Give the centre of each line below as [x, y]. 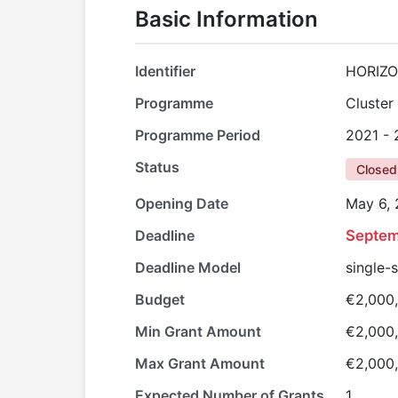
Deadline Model [188, 267]
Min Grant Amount [198, 331]
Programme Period [198, 135]
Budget [160, 299]
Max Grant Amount [200, 363]
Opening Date [182, 203]
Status [157, 167]
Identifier [165, 71]
